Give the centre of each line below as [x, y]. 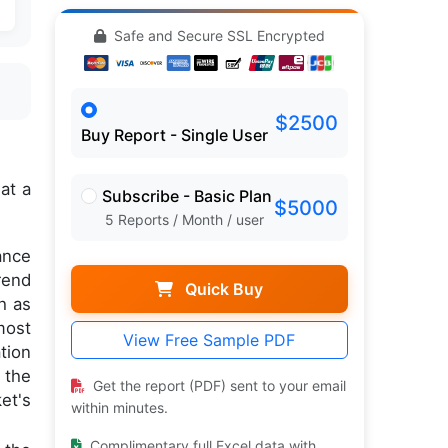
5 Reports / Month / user [184, 220]
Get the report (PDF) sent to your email [217, 386]
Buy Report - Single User [174, 135]
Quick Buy [222, 289]
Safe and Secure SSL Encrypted [217, 35]
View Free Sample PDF [209, 340]
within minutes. [119, 408]
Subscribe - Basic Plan [186, 196]
